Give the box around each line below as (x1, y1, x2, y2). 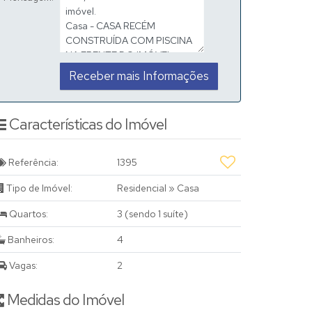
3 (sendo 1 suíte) (117, 208, 188, 220)
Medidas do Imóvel (7, 290, 124, 310)
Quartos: (7, 208, 48, 220)
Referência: (6, 156, 58, 169)
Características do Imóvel (9, 114, 166, 134)
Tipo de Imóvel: (4, 182, 72, 194)
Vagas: (7, 259, 38, 272)
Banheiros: (6, 233, 54, 246)
